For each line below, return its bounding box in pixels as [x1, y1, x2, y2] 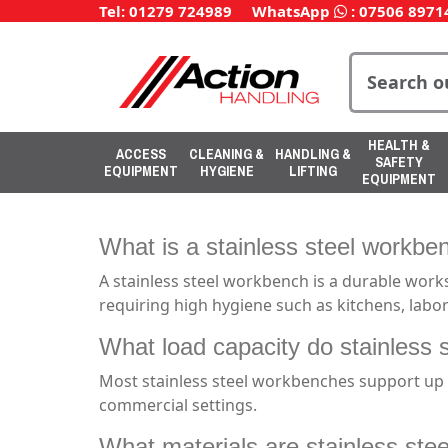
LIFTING [289, 161, 337, 180]
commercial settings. [99, 394, 257, 416]
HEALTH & [368, 136, 430, 154]
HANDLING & [275, 144, 351, 163]
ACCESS [116, 144, 166, 163]
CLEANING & [189, 144, 264, 163]
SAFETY [375, 153, 423, 171]
